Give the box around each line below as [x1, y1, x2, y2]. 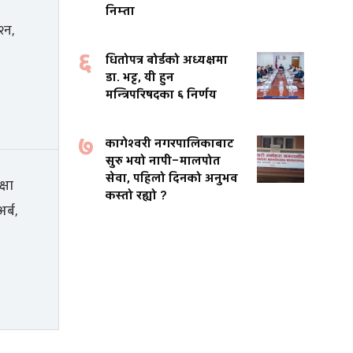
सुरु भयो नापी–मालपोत [106, 153, 221, 170]
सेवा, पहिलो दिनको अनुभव [106, 170, 238, 188]
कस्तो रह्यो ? [106, 188, 167, 205]
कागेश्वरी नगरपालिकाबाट [106, 136, 234, 153]
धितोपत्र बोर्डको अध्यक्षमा [106, 52, 228, 69]
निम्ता [106, 3, 135, 20]
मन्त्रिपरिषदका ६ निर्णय [106, 87, 217, 104]
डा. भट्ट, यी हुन [106, 69, 174, 87]
